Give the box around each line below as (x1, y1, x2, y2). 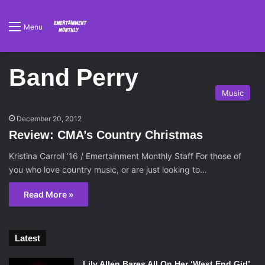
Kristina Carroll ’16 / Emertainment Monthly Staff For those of (9, 151, 241, 161)
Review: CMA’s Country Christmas (9, 128, 203, 141)
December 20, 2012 (17, 114, 82, 123)
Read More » (24, 189, 73, 199)
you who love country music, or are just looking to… (9, 164, 207, 174)
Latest (15, 233, 40, 243)
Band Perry (9, 64, 138, 91)
